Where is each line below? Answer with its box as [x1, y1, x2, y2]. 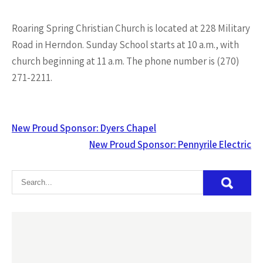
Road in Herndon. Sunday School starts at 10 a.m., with [12, 38, 239, 51]
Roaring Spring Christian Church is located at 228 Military [12, 22, 250, 35]
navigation [11, 134, 96, 157]
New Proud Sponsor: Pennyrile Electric [89, 138, 251, 151]
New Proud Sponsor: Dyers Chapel [12, 122, 156, 134]
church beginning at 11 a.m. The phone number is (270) [12, 55, 239, 68]
